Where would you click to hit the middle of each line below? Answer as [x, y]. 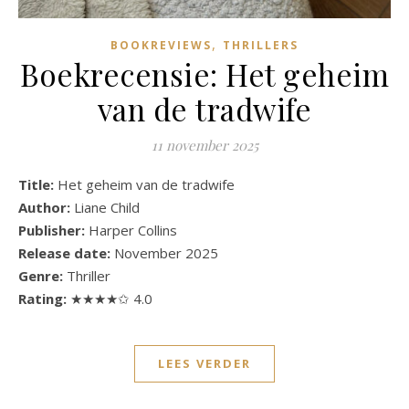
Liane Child [105, 207]
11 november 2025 [204, 145]
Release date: [66, 252]
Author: [44, 207]
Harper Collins [133, 230]
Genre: [41, 275]
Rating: [44, 298]
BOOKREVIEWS [161, 45]
